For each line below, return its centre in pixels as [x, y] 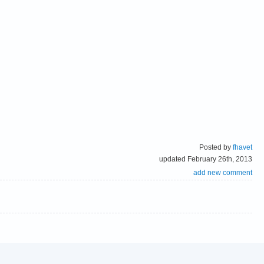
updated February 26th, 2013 [206, 159]
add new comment [223, 172]
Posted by [216, 147]
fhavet [242, 147]
